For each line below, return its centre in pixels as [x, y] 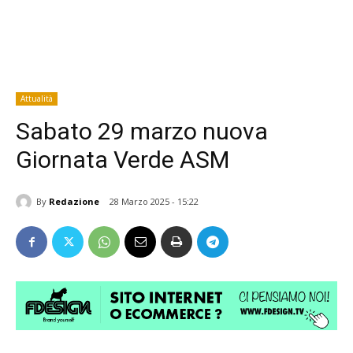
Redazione [74, 201]
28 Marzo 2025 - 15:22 [154, 202]
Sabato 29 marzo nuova [142, 131]
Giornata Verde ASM [123, 160]
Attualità [37, 98]
